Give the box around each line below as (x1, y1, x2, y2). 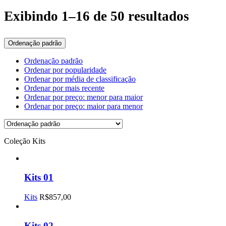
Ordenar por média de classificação (24, 74, 136, 83)
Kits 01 (24, 172, 53, 183)
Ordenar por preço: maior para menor (24, 101, 143, 110)
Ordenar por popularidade (24, 65, 106, 74)
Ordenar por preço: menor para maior (24, 92, 143, 101)
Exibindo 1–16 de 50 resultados (4, 9, 189, 24)
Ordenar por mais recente (24, 83, 104, 92)
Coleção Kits (4, 136, 45, 145)
